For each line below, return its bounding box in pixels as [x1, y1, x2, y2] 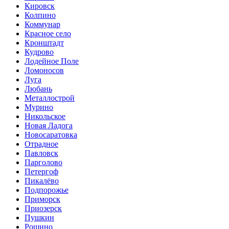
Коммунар [25, 20, 60, 29]
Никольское [25, 112, 65, 121]
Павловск [25, 149, 58, 158]
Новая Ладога [25, 121, 73, 130]
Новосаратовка [25, 130, 77, 140]
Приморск [25, 195, 60, 204]
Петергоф [25, 167, 58, 176]
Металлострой [25, 94, 75, 103]
